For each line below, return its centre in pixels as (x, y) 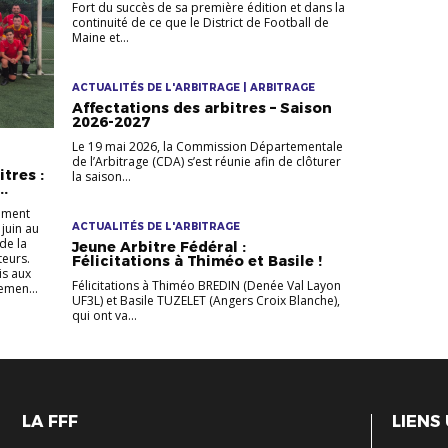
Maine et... (100, 37)
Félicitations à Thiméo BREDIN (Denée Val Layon (206, 285)
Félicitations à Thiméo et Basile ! (196, 260)
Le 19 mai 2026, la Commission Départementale (207, 146)
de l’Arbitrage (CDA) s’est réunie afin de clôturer (206, 161)
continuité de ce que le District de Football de (200, 22)
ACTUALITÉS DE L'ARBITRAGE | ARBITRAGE (193, 87)
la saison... (101, 176)
